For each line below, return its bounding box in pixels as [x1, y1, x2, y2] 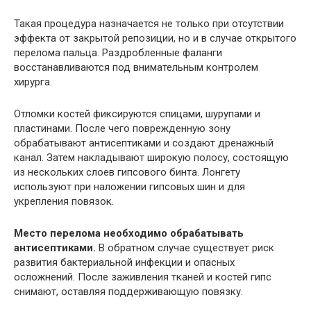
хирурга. [14, 76, 52, 88]
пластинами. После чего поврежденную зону [14, 122, 233, 135]
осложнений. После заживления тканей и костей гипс [14, 271, 271, 283]
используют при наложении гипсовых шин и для [14, 180, 245, 193]
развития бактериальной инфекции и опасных [14, 256, 235, 269]
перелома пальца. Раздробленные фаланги [14, 47, 222, 59]
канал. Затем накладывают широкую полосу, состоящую [14, 151, 289, 164]
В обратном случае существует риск [96, 242, 274, 254]
